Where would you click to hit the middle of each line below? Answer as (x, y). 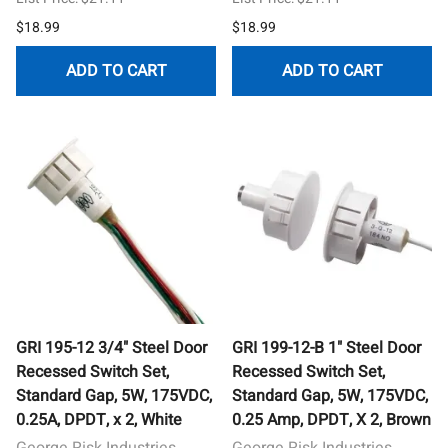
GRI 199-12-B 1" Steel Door (326, 347)
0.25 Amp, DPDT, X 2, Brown (331, 419)
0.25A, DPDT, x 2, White (99, 419)
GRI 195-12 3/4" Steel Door (111, 347)
